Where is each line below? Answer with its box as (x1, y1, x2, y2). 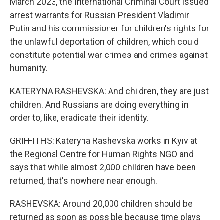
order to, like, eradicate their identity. (10, 112, 149, 123)
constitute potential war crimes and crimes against (10, 50, 208, 60)
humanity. (10, 63, 48, 73)
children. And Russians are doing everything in (10, 99, 189, 110)
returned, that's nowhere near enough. (10, 175, 157, 186)
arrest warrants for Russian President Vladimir (10, 10, 189, 20)
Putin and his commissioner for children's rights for (10, 23, 209, 33)
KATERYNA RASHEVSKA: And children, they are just (10, 86, 209, 96)
